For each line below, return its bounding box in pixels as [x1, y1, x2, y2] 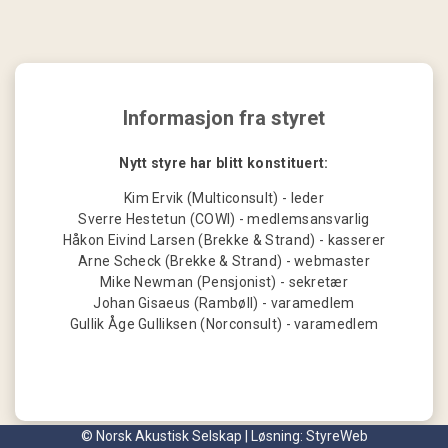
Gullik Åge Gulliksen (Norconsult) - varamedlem [69, 315, 379, 332]
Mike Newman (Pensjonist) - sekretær [99, 273, 349, 290]
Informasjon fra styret [123, 105, 325, 130]
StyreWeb [305, 428, 368, 444]
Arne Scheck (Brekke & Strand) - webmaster [77, 252, 371, 269]
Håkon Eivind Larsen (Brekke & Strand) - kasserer [62, 231, 386, 248]
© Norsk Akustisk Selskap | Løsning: [80, 428, 306, 444]
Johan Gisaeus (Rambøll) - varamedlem [93, 294, 355, 311]
